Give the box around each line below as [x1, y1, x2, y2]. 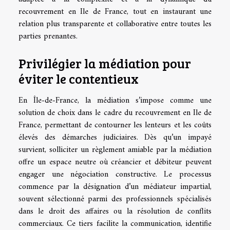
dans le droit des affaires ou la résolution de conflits [18, 204, 212, 219]
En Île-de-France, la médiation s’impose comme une [18, 93, 212, 108]
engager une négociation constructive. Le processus [18, 167, 212, 182]
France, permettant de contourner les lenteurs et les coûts [18, 118, 212, 132]
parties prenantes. [18, 29, 78, 44]
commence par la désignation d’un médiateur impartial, [18, 179, 212, 194]
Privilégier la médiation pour [18, 54, 191, 72]
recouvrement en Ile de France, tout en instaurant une [18, 4, 212, 19]
